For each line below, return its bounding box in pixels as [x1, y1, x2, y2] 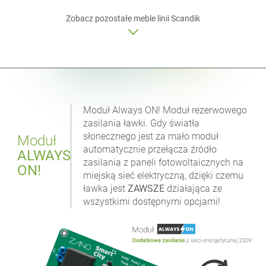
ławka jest [83, 183, 128, 195]
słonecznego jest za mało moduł [83, 131, 219, 142]
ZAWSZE [128, 183, 165, 195]
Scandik [171, 14, 200, 24]
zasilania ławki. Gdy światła [83, 118, 200, 129]
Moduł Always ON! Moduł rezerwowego [83, 104, 248, 116]
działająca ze [164, 183, 223, 195]
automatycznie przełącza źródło [83, 144, 217, 156]
